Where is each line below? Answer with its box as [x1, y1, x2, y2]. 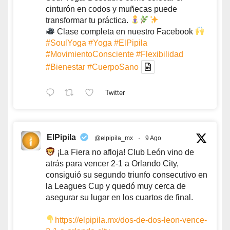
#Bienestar [46, 62, 85, 71]
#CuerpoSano [87, 62, 139, 71]
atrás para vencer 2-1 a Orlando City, [46, 159, 179, 168]
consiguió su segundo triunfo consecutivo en [46, 170, 207, 179]
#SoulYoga [46, 38, 86, 47]
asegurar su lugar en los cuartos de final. [46, 193, 193, 202]
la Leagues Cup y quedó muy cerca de [46, 181, 186, 190]
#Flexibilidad [136, 49, 183, 59]
